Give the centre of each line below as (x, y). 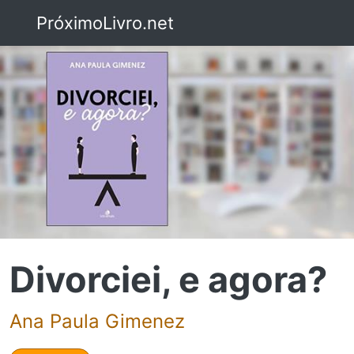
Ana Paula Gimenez (97, 321)
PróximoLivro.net (102, 23)
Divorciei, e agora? (168, 279)
